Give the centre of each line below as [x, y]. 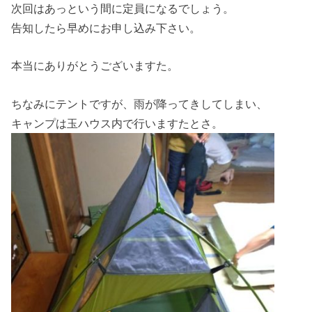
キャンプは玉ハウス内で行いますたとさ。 [117, 123]
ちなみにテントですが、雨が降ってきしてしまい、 [140, 103]
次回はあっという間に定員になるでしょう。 [123, 8]
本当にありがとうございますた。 [95, 66]
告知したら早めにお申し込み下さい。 [106, 28]
